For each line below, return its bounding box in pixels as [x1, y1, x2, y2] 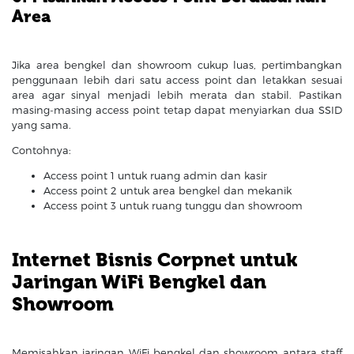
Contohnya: [12, 143, 71, 156]
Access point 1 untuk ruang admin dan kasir [43, 168, 267, 182]
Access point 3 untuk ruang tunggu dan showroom [43, 198, 303, 212]
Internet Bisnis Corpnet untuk [12, 247, 297, 271]
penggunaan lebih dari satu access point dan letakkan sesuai [12, 73, 342, 86]
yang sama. [12, 118, 71, 131]
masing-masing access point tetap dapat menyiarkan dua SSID [12, 103, 342, 116]
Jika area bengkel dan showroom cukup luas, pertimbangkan [12, 58, 342, 71]
